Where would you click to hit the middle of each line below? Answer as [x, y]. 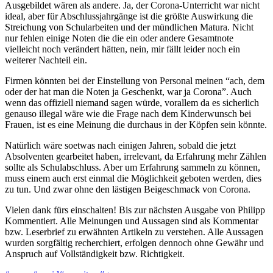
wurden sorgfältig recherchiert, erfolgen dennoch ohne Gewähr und [134, 243]
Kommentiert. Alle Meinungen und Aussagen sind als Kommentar [132, 221]
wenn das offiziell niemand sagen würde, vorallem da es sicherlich [132, 103]
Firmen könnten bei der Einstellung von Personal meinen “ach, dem [135, 81]
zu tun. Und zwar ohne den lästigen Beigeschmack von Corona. [128, 190]
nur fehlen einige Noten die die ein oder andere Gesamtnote [119, 38]
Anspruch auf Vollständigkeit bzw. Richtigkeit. [95, 254]
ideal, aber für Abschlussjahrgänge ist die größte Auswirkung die [129, 16]
